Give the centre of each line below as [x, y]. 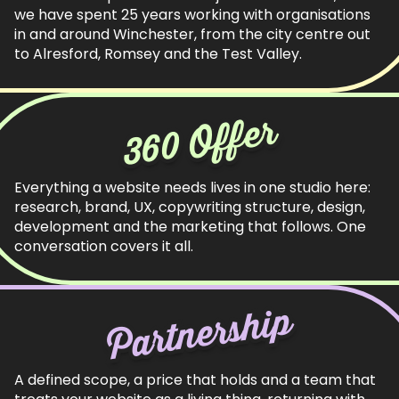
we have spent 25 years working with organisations [192, 15]
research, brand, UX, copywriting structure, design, [190, 207]
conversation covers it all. [104, 246]
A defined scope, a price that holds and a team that [195, 380]
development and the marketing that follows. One [190, 227]
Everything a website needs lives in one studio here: [192, 187]
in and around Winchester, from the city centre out [192, 34]
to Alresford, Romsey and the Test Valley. [158, 54]
